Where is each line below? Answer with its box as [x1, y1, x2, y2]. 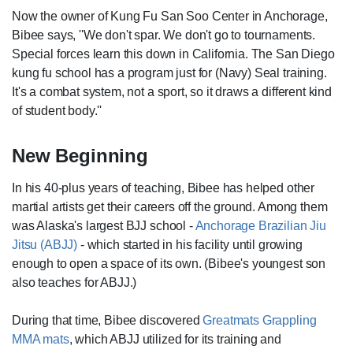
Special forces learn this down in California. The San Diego [12, 47, 335, 61]
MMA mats [12, 333, 69, 347]
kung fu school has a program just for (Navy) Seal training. [12, 66, 327, 80]
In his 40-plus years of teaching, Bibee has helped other [12, 181, 315, 195]
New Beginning [12, 145, 148, 167]
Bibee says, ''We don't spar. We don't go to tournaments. [12, 28, 316, 43]
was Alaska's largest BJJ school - [12, 219, 195, 233]
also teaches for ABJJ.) [12, 276, 137, 290]
